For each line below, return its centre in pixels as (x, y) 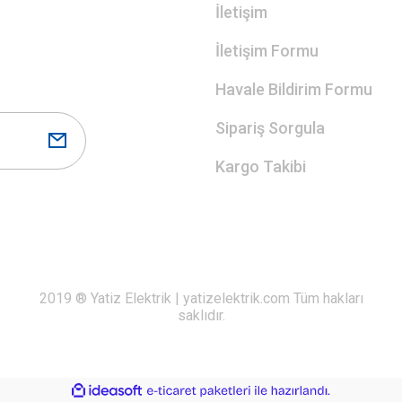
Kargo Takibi (261, 166)
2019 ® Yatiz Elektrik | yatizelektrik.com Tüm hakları (201, 298)
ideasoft (162, 391)
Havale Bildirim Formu (294, 89)
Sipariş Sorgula (270, 128)
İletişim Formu (267, 51)
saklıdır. (201, 315)
